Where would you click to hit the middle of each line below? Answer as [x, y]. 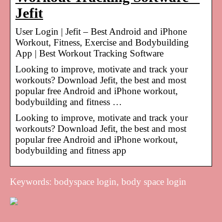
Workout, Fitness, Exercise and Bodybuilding [102, 42]
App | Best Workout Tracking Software [89, 53]
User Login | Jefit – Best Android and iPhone [101, 31]
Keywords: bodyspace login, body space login [98, 181]
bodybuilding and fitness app [71, 150]
